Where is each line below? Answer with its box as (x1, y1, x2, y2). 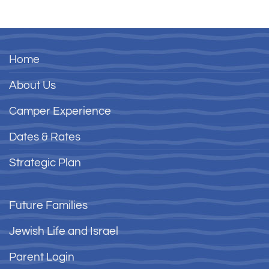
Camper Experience (9, 105, 111, 117)
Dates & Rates (9, 131, 80, 143)
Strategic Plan (9, 157, 81, 169)
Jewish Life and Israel (9, 225, 118, 237)
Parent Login (9, 250, 74, 263)
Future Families (9, 199, 88, 211)
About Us (9, 79, 56, 91)
